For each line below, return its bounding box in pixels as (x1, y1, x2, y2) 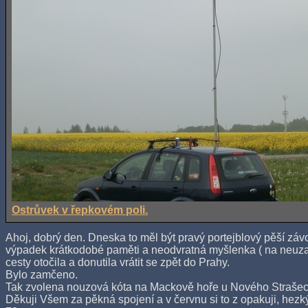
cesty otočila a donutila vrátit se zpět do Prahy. (5, 256, 230, 269)
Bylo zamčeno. (5, 269, 78, 281)
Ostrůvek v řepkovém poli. (12, 204, 148, 217)
